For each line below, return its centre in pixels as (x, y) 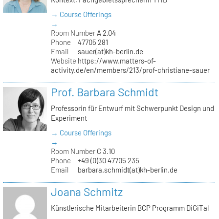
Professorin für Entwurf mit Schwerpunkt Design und (132, 108)
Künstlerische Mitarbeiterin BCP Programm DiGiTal (130, 208)
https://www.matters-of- (117, 60)
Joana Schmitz (87, 191)
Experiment (69, 118)
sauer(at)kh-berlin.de (111, 51)
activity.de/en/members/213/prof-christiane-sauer (130, 70)
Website (63, 60)
